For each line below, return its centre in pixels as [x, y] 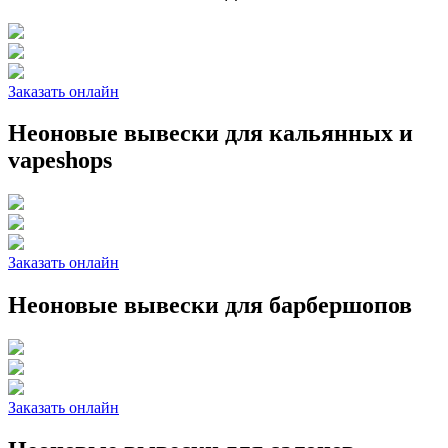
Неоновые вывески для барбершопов [210, 305]
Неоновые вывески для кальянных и [210, 133]
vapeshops [60, 160]
